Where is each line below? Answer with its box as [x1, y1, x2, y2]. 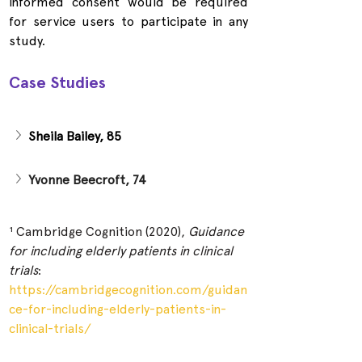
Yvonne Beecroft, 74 [28, 171, 146, 187]
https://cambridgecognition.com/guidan [9, 281, 247, 297]
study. [9, 32, 45, 48]
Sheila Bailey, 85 [28, 128, 121, 144]
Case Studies [9, 72, 106, 92]
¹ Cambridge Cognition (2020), [9, 223, 188, 239]
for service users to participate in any [9, 13, 248, 29]
